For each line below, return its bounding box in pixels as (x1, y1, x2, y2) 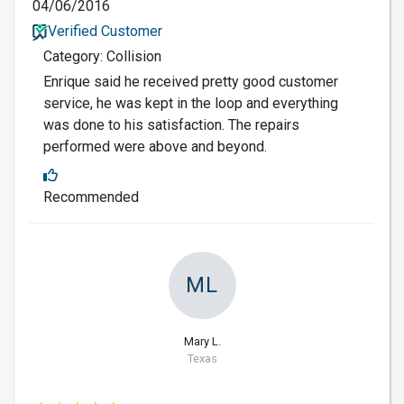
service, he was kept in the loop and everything (43, 95, 338, 113)
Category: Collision (43, 48, 161, 66)
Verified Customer (47, 23, 162, 41)
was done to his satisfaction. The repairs (43, 116, 299, 134)
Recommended (43, 188, 139, 207)
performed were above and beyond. (43, 138, 267, 156)
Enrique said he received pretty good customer (43, 73, 338, 91)
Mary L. (183, 335, 221, 349)
